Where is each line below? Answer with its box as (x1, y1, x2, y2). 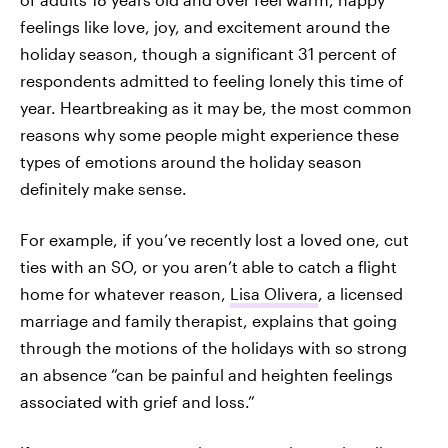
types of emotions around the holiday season (20, 152, 362, 171)
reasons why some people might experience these (20, 125, 399, 144)
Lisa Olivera (230, 284, 318, 303)
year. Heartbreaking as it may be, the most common (20, 98, 412, 117)
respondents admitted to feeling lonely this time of (20, 71, 404, 90)
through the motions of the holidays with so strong (20, 338, 407, 357)
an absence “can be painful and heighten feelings (20, 365, 393, 384)
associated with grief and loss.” (20, 392, 255, 411)
